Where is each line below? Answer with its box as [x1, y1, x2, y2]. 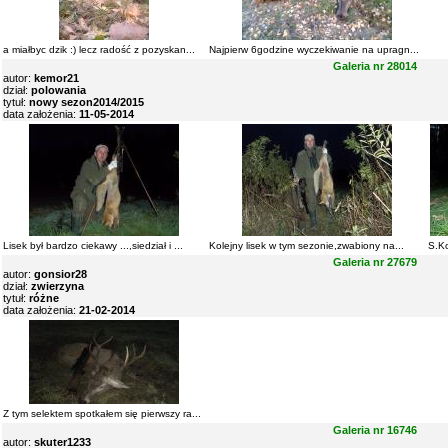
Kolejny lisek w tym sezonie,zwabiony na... [209, 240, 404, 251]
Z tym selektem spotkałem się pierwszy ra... [3, 408, 201, 419]
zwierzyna [31, 280, 84, 292]
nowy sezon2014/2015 [29, 96, 144, 108]
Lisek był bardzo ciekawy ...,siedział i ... [3, 240, 183, 251]
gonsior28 [34, 268, 87, 280]
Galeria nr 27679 [333, 256, 417, 268]
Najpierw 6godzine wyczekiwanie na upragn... [209, 44, 419, 55]
